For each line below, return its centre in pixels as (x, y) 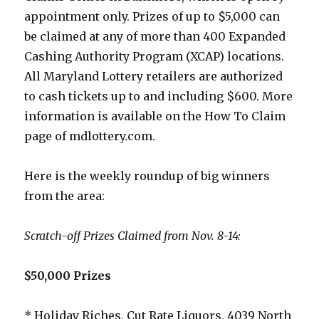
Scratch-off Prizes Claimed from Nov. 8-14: (133, 236)
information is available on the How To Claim (155, 116)
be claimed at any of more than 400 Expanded (155, 37)
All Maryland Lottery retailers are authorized (154, 77)
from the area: (65, 196)
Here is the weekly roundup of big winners (147, 176)
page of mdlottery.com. (90, 136)
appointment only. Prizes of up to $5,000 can (152, 17)
